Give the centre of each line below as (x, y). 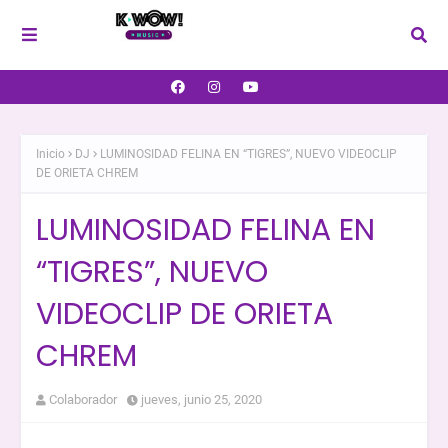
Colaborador (83, 399)
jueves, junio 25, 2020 (201, 399)
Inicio (50, 154)
